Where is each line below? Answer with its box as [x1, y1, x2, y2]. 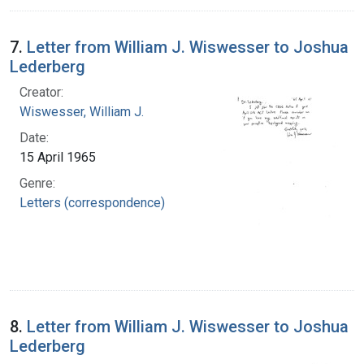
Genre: [19, 175, 55, 191]
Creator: [19, 84, 63, 100]
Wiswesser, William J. [19, 103, 144, 119]
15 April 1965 [19, 149, 96, 165]
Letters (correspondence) [19, 194, 165, 210]
